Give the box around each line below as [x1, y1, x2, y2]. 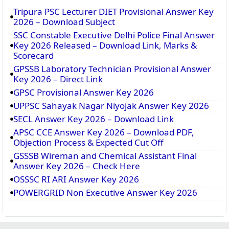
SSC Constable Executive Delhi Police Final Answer [13, 29, 215, 41]
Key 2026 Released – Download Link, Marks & [13, 39, 197, 51]
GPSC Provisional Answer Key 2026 [13, 86, 154, 98]
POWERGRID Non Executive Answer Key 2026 [13, 186, 197, 198]
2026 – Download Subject [13, 15, 115, 28]
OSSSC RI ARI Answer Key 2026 [13, 173, 139, 185]
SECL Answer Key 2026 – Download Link [13, 112, 174, 125]
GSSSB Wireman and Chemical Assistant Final [13, 149, 197, 162]
